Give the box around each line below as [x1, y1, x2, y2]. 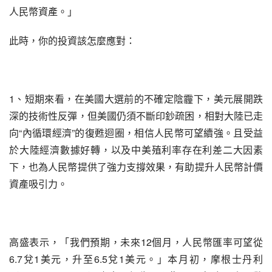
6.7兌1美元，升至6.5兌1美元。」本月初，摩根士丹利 [9, 252, 263, 266]
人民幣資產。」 [9, 4, 77, 18]
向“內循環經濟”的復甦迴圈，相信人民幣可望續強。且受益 [9, 126, 263, 140]
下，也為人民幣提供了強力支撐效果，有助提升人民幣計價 [9, 160, 263, 174]
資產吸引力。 [9, 177, 67, 191]
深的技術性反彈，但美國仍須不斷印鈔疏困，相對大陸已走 [9, 109, 263, 123]
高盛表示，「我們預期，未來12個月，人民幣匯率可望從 [9, 235, 263, 249]
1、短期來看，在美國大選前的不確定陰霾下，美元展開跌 [9, 92, 263, 106]
